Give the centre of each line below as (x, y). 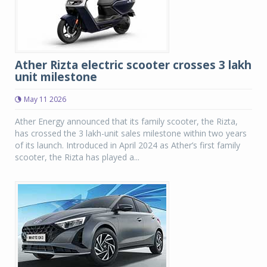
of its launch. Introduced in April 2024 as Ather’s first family (128, 145)
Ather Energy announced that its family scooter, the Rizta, (126, 121)
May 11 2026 (45, 99)
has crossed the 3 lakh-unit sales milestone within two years (131, 133)
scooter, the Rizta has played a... (77, 157)
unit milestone (56, 77)
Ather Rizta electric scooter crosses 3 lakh (133, 65)
